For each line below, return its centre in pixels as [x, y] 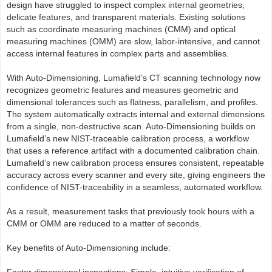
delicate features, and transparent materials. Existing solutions [126, 17]
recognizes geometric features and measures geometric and [123, 90]
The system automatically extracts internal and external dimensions [136, 114]
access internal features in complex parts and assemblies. [118, 54]
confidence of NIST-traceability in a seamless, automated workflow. [135, 187]
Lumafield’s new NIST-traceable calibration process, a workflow [128, 139]
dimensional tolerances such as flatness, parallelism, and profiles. [132, 102]
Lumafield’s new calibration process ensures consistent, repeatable [135, 163]
